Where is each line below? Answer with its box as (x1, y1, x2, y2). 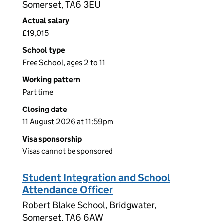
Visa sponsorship (22, 134, 82, 144)
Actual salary (22, 16, 69, 26)
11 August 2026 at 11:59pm (22, 117, 113, 127)
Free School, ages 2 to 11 (22, 58, 105, 68)
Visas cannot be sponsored (22, 147, 113, 156)
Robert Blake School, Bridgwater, (22, 199, 157, 211)
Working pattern (22, 75, 80, 85)
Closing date (22, 105, 67, 114)
